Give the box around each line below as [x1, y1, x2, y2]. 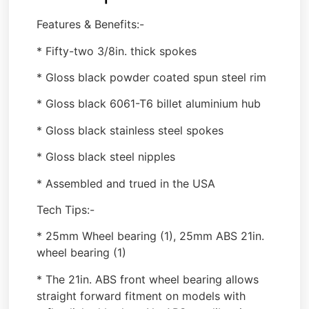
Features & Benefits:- [37, 17, 145, 32]
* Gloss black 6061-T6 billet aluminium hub [37, 97, 261, 111]
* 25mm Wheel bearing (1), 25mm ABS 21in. [37, 229, 265, 243]
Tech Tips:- [37, 202, 95, 217]
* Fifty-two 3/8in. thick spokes [37, 43, 197, 58]
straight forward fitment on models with [37, 288, 246, 303]
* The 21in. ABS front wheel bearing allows [37, 272, 259, 286]
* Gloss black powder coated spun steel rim [37, 70, 267, 84]
